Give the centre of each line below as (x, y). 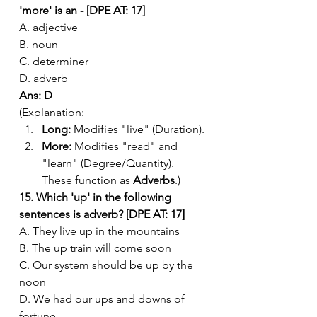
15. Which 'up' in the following (97, 197)
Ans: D (36, 95)
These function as (87, 180)
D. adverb (44, 78)
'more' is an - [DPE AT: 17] (82, 10)
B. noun (39, 44)
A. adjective (48, 27)
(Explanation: (52, 112)
